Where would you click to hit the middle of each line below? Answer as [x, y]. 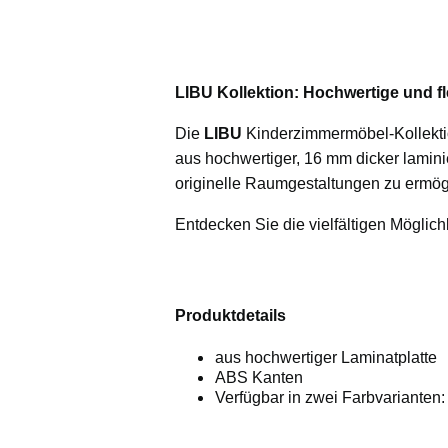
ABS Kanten [258, 378]
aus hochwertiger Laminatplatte [325, 358]
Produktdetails [230, 316]
